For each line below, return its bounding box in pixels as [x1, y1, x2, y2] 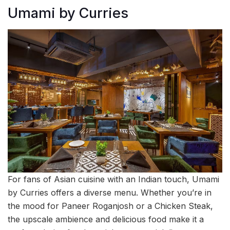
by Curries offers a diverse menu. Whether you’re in [8, 187, 212, 198]
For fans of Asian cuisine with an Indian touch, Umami [8, 174, 219, 184]
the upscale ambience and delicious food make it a [8, 214, 204, 224]
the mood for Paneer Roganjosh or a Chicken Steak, [8, 200, 213, 211]
